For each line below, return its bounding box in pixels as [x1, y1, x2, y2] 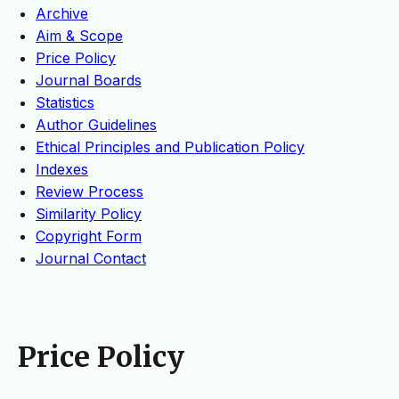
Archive [36, 4, 88, 23]
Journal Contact [36, 249, 146, 268]
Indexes [36, 160, 88, 179]
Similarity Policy [36, 205, 142, 224]
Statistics [36, 94, 94, 112]
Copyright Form [36, 227, 142, 246]
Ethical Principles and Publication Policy [36, 138, 305, 157]
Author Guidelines [36, 116, 157, 134]
